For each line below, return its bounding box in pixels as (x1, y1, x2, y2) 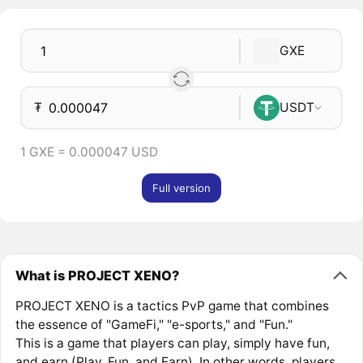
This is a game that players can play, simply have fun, (15, 335, 330, 352)
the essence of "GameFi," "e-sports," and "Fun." (15, 317, 293, 333)
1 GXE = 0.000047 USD (19, 143, 158, 160)
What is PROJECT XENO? (15, 267, 179, 284)
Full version (152, 181, 211, 194)
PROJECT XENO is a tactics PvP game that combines (15, 298, 329, 314)
